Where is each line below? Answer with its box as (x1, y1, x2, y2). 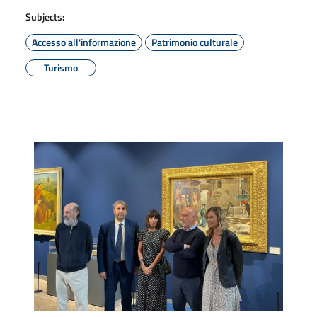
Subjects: (25, 9, 64, 24)
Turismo (44, 60, 78, 75)
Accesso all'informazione (32, 35, 136, 50)
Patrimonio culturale (151, 35, 238, 50)
